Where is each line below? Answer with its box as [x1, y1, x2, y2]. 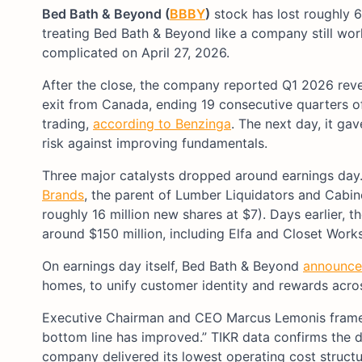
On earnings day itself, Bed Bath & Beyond [42, 257, 303, 274]
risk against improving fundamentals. [42, 134, 267, 151]
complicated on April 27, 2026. [42, 44, 229, 61]
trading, [42, 115, 93, 132]
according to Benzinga [93, 115, 231, 132]
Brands [42, 186, 84, 203]
